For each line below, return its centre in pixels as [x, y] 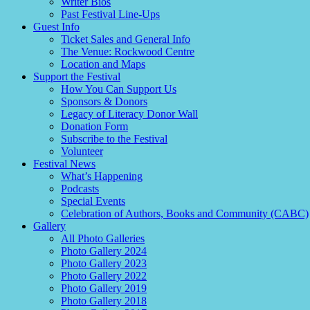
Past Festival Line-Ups [110, 15]
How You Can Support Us [119, 89]
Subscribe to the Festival [114, 139]
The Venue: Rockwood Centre [128, 52]
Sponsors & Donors [104, 102]
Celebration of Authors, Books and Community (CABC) [185, 214]
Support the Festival [77, 77]
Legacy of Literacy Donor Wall [129, 114]
